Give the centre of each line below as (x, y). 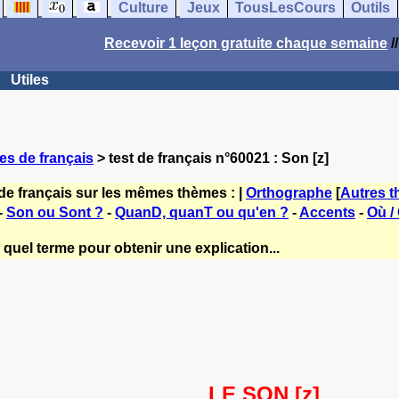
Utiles (30, 80)
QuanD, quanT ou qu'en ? (202, 212)
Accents (327, 212)
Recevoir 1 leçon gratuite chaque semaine (246, 43)
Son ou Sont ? (55, 212)
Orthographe (289, 193)
